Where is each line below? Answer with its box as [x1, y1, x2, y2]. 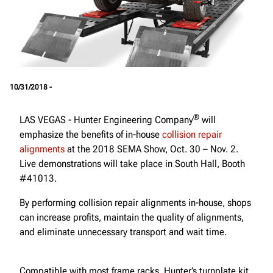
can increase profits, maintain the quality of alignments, [19, 211, 244, 223]
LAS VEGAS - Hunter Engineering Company [19, 113, 193, 126]
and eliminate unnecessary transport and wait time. [19, 225, 227, 238]
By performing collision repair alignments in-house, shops [19, 196, 251, 208]
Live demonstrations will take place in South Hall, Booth [19, 157, 245, 169]
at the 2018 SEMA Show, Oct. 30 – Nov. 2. [65, 143, 238, 155]
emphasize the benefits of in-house [19, 128, 162, 140]
